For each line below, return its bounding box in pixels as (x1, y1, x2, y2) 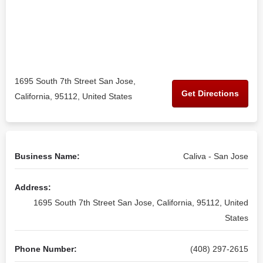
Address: (15, 183, 51, 192)
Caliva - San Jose (183, 151, 248, 161)
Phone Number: (15, 244, 77, 254)
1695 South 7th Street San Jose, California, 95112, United (33, 198, 248, 207)
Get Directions (181, 88, 239, 98)
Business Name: (15, 151, 80, 161)
